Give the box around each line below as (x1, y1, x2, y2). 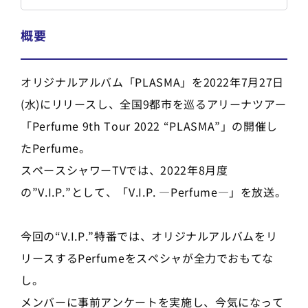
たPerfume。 (21, 139, 91, 156)
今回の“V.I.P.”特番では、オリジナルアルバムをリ (21, 227, 278, 244)
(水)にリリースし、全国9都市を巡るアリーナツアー (21, 95, 287, 112)
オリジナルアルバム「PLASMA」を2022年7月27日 (21, 73, 284, 90)
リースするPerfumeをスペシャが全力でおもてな (21, 249, 274, 266)
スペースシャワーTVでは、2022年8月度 (21, 161, 228, 178)
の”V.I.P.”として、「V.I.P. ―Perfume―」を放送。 (21, 183, 287, 200)
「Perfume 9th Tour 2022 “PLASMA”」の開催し (21, 117, 278, 134)
